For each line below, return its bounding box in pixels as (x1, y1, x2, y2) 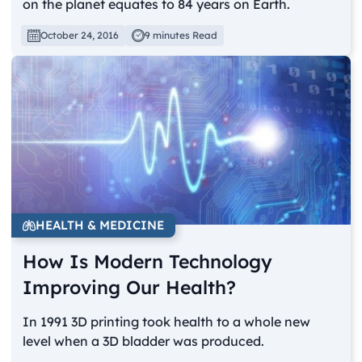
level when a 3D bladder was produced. (23, 333, 265, 350)
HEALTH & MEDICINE (36, 217, 165, 234)
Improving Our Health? (23, 276, 237, 300)
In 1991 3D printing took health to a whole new (23, 314, 311, 330)
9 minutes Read (145, 28, 218, 41)
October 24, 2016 (40, 28, 120, 41)
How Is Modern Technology (23, 250, 273, 274)
